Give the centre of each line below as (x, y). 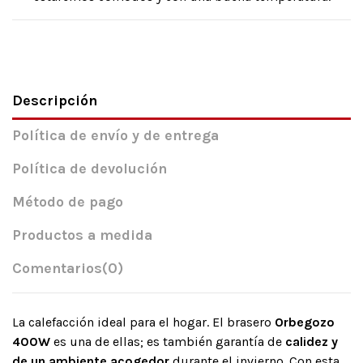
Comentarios (57, 269)
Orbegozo (305, 322)
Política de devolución (90, 169)
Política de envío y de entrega (115, 136)
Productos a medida (82, 236)
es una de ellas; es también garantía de (168, 342)
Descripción (55, 100)
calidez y (312, 342)
